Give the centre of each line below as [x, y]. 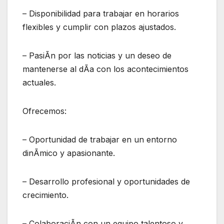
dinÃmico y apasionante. [69, 153]
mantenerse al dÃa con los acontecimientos [105, 69]
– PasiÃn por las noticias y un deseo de [97, 56]
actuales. [39, 83]
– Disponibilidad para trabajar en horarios [101, 14]
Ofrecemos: [44, 111]
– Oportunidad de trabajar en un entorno [100, 140]
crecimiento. [45, 195]
